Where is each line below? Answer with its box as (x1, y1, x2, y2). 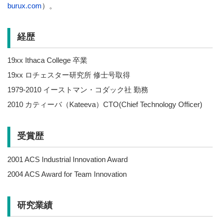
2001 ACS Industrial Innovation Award (7, 155, 128, 164)
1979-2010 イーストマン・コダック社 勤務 (7, 85, 148, 94)
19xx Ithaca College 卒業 (7, 56, 87, 65)
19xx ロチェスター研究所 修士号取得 (7, 71, 130, 80)
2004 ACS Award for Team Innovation (7, 169, 127, 178)
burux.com (7, 1, 42, 10)
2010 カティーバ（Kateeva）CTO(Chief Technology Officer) (7, 100, 202, 109)
